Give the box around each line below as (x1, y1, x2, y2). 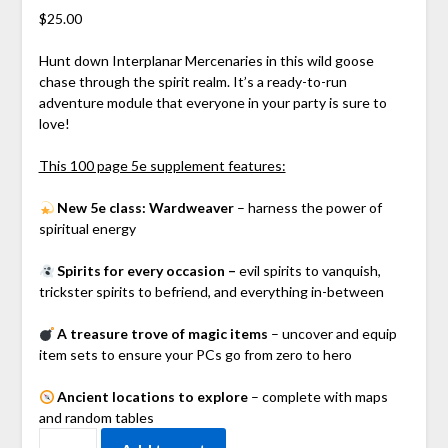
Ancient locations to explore (57, 388, 249, 406)
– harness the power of (234, 199, 383, 217)
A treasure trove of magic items (57, 325, 269, 343)
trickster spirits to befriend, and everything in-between (38, 283, 384, 301)
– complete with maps (248, 388, 389, 406)
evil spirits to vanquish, (236, 262, 382, 280)
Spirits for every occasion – (57, 262, 237, 280)
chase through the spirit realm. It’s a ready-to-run (38, 73, 347, 91)
